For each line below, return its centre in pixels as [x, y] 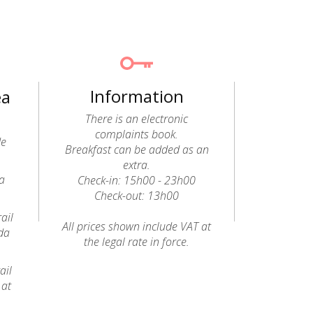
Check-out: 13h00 [137, 196]
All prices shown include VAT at [137, 226]
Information [137, 96]
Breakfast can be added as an [137, 150]
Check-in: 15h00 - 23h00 [137, 180]
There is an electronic [137, 119]
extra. [137, 165]
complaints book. [137, 134]
